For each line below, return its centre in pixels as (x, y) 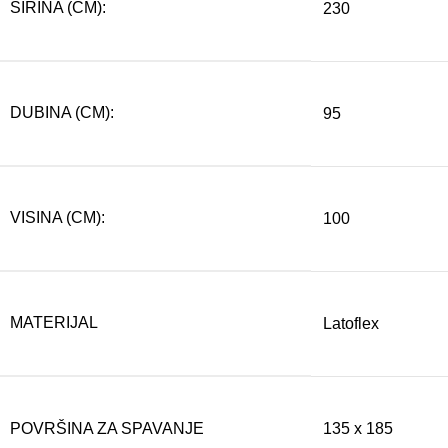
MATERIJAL (54, 323)
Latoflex (351, 324)
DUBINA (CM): (62, 113)
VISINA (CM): (57, 218)
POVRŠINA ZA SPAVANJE (107, 429)
